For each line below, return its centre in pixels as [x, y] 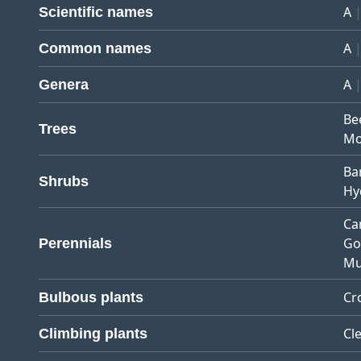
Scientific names [96, 12]
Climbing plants [93, 334]
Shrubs [64, 181]
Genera [64, 85]
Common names [95, 48]
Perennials [75, 243]
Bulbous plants [91, 297]
